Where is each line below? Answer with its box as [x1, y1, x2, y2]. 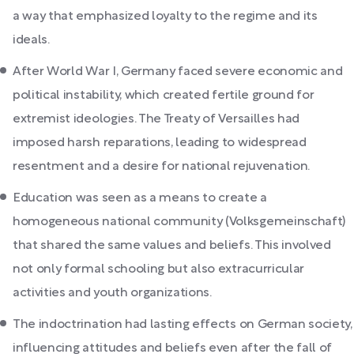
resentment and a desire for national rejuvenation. [13, 160, 310, 172]
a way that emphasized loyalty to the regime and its [13, 10, 318, 22]
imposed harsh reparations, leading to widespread [13, 137, 307, 149]
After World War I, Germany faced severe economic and [13, 66, 343, 77]
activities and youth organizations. [13, 287, 212, 299]
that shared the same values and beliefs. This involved [13, 239, 331, 251]
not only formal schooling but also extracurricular [13, 263, 304, 275]
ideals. [13, 34, 50, 46]
